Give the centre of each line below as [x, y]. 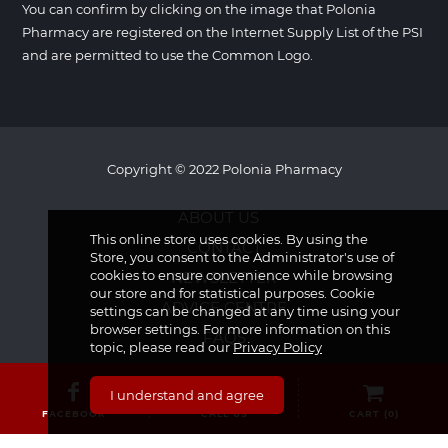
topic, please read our [161, 347]
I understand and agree [187, 395]
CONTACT [224, 247]
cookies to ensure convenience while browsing [241, 275]
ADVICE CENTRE [224, 307]
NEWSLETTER [224, 277]
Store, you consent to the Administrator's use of [242, 257]
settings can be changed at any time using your [245, 311]
